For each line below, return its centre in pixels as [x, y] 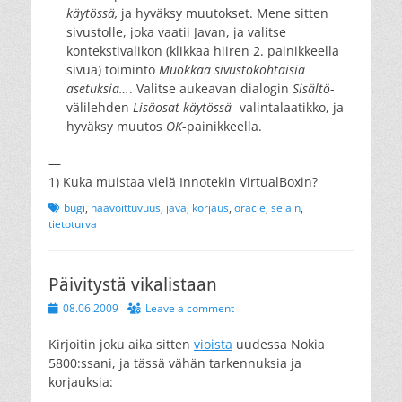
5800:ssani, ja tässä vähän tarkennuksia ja [175, 363]
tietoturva [73, 223]
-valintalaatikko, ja [288, 107]
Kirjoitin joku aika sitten [121, 344]
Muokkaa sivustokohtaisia [232, 69]
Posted [65, 307]
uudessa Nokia [279, 344]
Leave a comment [190, 308]
